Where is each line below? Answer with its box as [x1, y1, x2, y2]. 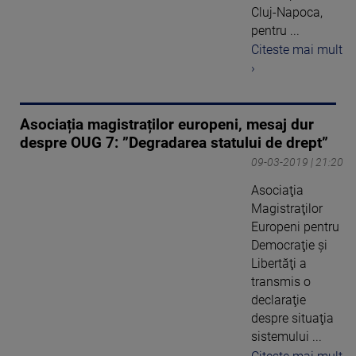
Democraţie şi [251, 238, 327, 253]
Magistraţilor [251, 201, 323, 217]
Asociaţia [251, 183, 304, 199]
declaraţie [251, 292, 306, 308]
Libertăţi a [251, 256, 307, 272]
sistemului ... [251, 329, 322, 345]
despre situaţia [251, 311, 334, 327]
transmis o [251, 274, 311, 290]
